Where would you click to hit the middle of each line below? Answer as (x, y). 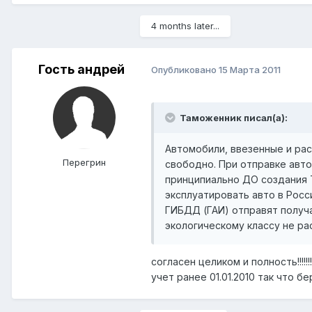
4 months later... (185, 25)
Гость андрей (81, 69)
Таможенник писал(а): (233, 117)
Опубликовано (185, 70)
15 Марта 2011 (250, 70)
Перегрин (84, 162)
